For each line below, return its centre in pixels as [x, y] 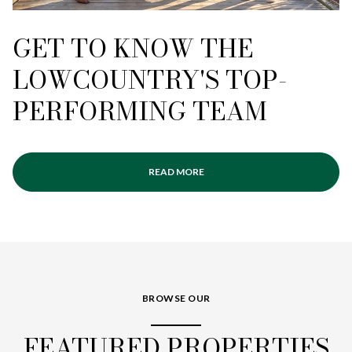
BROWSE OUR [176, 298]
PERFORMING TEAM [140, 111]
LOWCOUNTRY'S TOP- [150, 79]
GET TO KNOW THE [133, 48]
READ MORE [176, 171]
